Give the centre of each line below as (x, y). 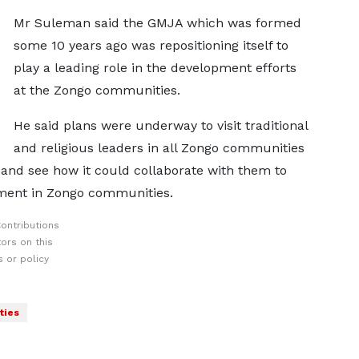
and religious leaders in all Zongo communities (159, 148)
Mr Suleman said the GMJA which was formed (157, 23)
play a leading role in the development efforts (155, 68)
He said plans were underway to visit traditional (160, 125)
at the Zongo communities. (97, 90)
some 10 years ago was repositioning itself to (151, 45)
